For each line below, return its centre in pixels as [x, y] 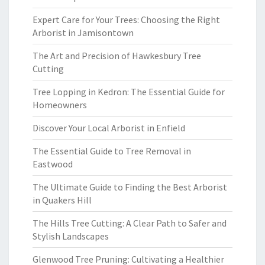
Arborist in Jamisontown [83, 33]
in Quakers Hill [62, 200]
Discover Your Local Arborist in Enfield [109, 128]
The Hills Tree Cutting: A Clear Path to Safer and [130, 223]
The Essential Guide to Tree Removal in [112, 151]
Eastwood [53, 164]
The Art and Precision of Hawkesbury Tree [117, 56]
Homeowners [60, 105]
